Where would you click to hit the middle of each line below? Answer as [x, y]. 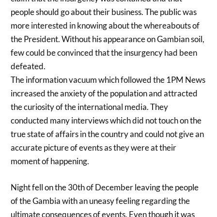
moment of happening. [50, 161]
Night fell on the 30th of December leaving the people [105, 187]
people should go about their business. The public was [104, 12]
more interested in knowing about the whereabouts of [105, 26]
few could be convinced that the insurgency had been [104, 53]
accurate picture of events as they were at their [94, 148]
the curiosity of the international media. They [90, 107]
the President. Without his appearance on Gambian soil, [108, 39]
